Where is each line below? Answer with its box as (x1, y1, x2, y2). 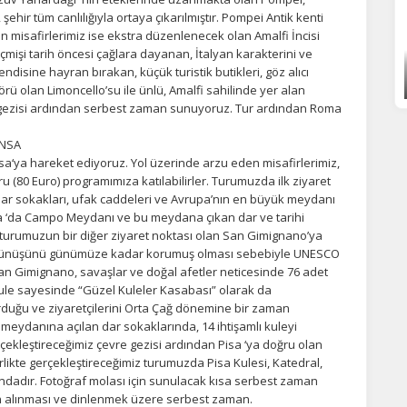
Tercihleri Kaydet (312, 61, 402, 77)
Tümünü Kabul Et (123, 61, 213, 77)
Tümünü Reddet (5, 61, 91, 77)
